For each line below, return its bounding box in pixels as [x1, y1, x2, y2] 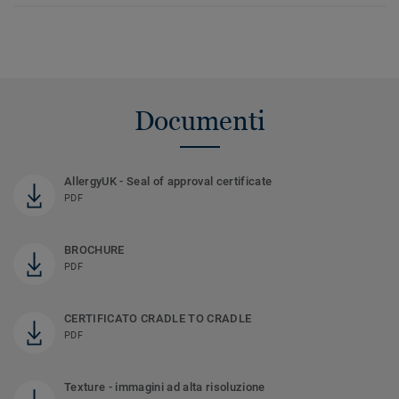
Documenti [134, 105, 265, 137]
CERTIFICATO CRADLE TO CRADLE [64, 312, 252, 326]
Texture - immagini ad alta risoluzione [64, 380, 265, 395]
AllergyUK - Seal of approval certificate [64, 175, 273, 189]
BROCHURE [64, 243, 125, 257]
